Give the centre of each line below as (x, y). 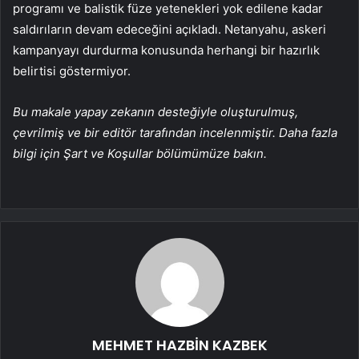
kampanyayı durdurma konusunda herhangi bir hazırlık (166, 50)
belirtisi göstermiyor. (72, 71)
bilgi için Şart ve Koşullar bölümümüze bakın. (140, 154)
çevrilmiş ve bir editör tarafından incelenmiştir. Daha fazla (175, 133)
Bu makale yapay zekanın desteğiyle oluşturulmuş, (155, 112)
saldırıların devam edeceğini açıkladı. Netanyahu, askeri (169, 30)
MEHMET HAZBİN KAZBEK (179, 345)
